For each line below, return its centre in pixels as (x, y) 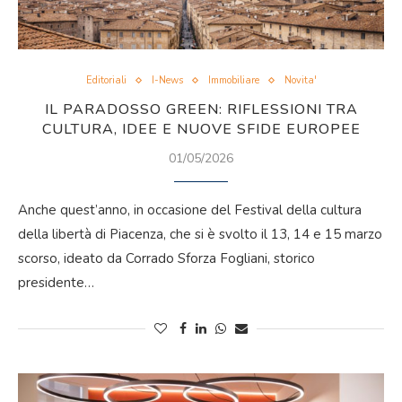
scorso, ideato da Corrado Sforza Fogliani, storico (166, 258)
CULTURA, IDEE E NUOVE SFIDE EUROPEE (201, 129)
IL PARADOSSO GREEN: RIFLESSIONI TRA (201, 109)
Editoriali (106, 80)
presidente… (56, 283)
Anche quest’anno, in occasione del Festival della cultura (190, 210)
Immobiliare (233, 80)
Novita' (300, 80)
